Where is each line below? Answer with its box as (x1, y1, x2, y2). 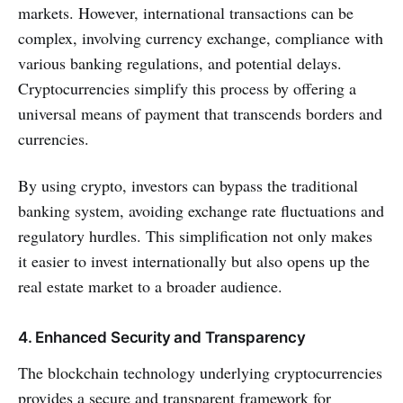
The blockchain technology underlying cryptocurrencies (18, 362, 382, 384)
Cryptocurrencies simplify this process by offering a (18, 77, 356, 100)
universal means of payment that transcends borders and (18, 103, 382, 125)
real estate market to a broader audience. (18, 275, 282, 298)
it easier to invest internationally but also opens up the (18, 250, 370, 273)
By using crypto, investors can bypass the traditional (18, 175, 358, 197)
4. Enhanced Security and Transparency (18, 328, 306, 347)
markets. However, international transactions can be (18, 2, 354, 24)
